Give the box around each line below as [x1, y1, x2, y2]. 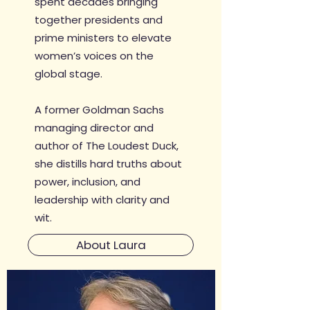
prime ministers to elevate [35, 30, 172, 45]
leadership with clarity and [35, 192, 170, 207]
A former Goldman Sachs [35, 102, 164, 117]
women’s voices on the [35, 48, 154, 63]
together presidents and [35, 12, 163, 27]
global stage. [35, 66, 102, 81]
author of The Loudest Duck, [35, 138, 179, 153]
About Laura [75, 237, 146, 253]
